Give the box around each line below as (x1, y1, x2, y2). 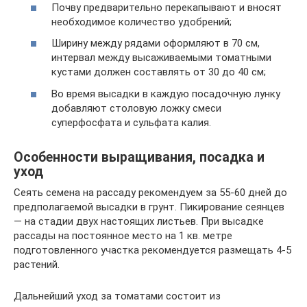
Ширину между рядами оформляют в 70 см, (51, 37, 260, 49)
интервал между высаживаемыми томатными (51, 51, 271, 64)
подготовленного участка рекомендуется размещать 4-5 (14, 243, 291, 256)
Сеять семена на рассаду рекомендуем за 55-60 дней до (14, 186, 287, 199)
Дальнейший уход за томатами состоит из (14, 289, 221, 302)
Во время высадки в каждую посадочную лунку (51, 87, 280, 100)
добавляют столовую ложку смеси (51, 101, 221, 114)
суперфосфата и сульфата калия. (51, 116, 211, 129)
